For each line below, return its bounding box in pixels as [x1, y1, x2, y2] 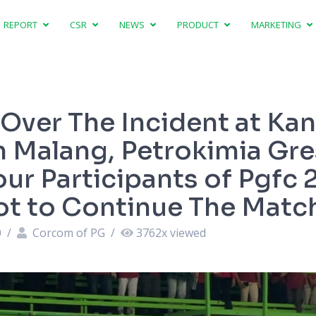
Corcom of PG [29, 225, 108, 241]
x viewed [161, 225, 206, 241]
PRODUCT [177, 18, 221, 31]
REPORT [4, 18, 40, 31]
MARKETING [251, 18, 304, 31]
